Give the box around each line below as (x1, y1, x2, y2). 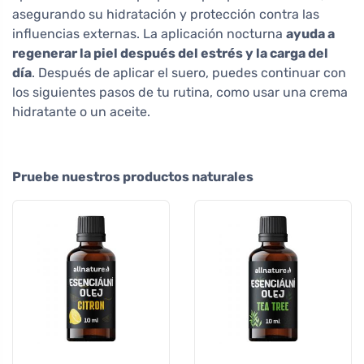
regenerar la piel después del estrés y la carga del (12, 45, 328, 62)
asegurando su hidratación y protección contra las (12, 6, 319, 23)
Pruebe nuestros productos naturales (12, 169, 253, 185)
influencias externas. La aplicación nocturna (12, 26, 286, 42)
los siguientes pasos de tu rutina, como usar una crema (12, 84, 348, 101)
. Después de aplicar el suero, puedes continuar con (32, 65, 346, 81)
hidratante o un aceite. (12, 104, 150, 120)
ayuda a (286, 26, 335, 42)
